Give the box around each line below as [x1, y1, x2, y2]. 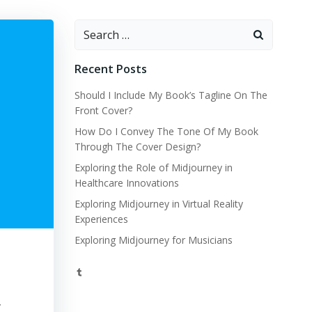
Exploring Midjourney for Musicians [74, 233, 233, 247]
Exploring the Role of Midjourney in [74, 161, 233, 174]
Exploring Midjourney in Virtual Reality [74, 197, 243, 210]
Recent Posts [74, 61, 147, 77]
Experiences [74, 212, 128, 226]
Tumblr [73, 264, 106, 278]
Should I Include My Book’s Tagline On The [74, 88, 267, 102]
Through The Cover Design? [74, 140, 201, 153]
